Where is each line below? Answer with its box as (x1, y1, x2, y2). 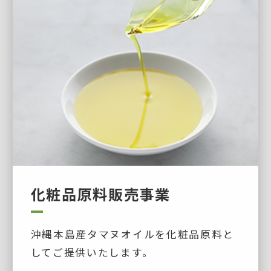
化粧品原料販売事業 (30, 183, 171, 204)
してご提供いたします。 (30, 244, 154, 260)
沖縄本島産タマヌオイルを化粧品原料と (30, 226, 234, 241)
